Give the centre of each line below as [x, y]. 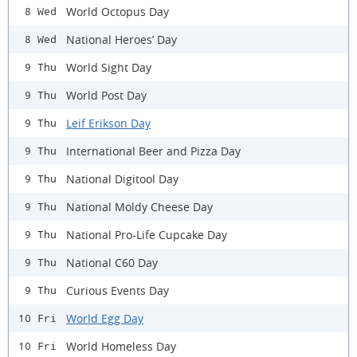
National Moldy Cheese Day [139, 206]
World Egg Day [105, 318]
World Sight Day [109, 67]
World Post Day [106, 95]
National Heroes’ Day [122, 39]
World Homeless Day [121, 346]
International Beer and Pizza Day [153, 151]
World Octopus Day [118, 11]
